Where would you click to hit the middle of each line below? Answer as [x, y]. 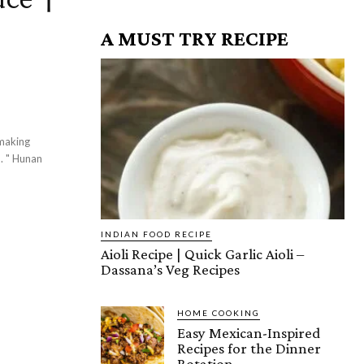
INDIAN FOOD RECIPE [156, 234]
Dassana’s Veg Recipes [170, 269]
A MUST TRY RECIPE [195, 38]
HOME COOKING [219, 312]
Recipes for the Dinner [249, 348]
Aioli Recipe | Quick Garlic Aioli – [202, 253]
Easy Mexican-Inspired [249, 332]
